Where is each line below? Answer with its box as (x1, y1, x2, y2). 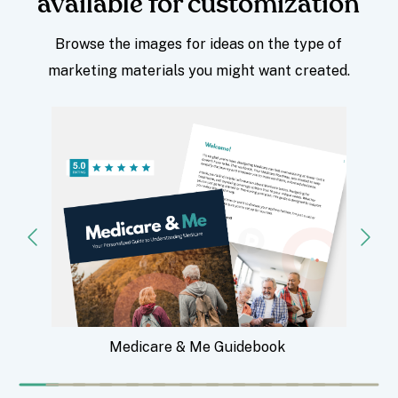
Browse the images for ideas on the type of (55, 36, 343, 53)
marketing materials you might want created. (47, 62, 350, 80)
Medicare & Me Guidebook (108, 338, 289, 356)
